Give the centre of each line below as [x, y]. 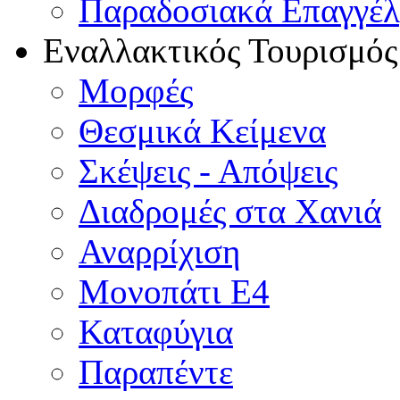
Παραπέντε [156, 372]
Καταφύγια [156, 332]
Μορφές [136, 91]
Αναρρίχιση [159, 252]
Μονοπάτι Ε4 [174, 292]
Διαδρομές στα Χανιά [230, 212]
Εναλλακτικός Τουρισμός [220, 51]
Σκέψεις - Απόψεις [208, 171]
